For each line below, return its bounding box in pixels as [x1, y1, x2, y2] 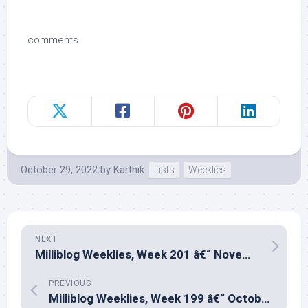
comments [27, 34, 78, 46]
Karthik [113, 164, 144, 176]
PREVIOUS [49, 278, 91, 288]
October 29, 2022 [21, 164, 98, 176]
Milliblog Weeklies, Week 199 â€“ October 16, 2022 [261, 291, 269, 305]
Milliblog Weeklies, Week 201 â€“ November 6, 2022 [242, 247, 250, 261]
